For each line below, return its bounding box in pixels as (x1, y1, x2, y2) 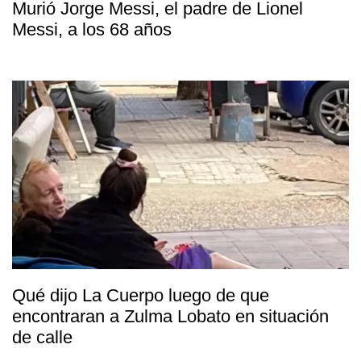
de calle (12, 327, 73, 348)
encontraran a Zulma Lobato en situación (12, 306, 329, 327)
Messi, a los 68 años (12, 19, 172, 40)
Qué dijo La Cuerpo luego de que (12, 285, 269, 306)
